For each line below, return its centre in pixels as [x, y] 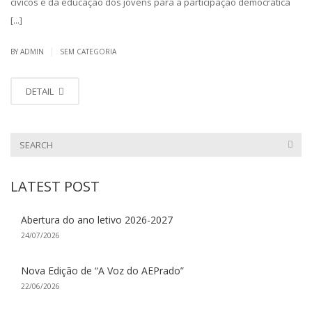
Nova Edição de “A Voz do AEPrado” [102, 270]
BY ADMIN [28, 51]
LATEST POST [55, 186]
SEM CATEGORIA [88, 51]
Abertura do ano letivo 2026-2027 [97, 219]
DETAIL [41, 91]
